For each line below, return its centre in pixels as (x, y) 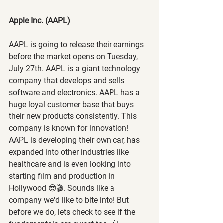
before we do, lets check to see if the (73, 212)
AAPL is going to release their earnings (77, 44)
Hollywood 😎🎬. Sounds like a (63, 188)
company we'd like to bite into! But (70, 200)
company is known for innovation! (70, 128)
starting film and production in (63, 176)
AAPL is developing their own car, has (75, 140)
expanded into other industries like (70, 152)
